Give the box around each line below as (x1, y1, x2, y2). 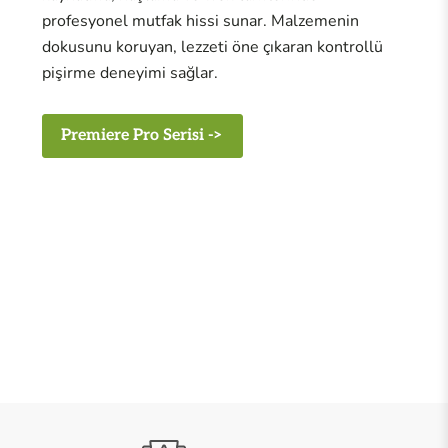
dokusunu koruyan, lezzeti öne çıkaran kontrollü (41, 36, 383, 59)
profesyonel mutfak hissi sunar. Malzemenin (41, 10, 359, 33)
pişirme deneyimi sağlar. (41, 62, 218, 85)
